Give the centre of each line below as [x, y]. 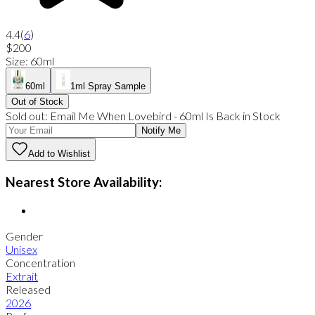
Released [28, 290]
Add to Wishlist [59, 154]
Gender [24, 236]
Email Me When [88, 116]
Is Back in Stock [243, 116]
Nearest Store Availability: [84, 182]
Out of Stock [37, 102]
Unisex [21, 250]
